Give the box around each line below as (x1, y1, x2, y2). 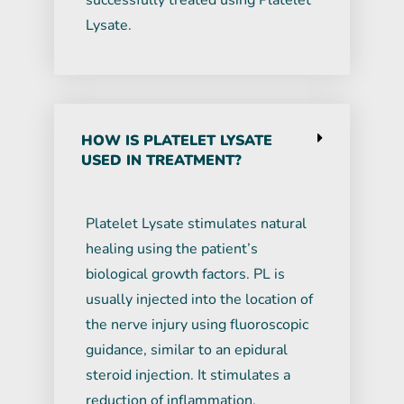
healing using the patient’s (86, 238, 258, 259)
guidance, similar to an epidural (86, 339, 288, 360)
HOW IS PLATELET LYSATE (81, 130, 272, 151)
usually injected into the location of (86, 289, 313, 309)
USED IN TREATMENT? (81, 150, 242, 170)
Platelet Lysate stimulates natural (86, 213, 307, 234)
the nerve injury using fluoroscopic (86, 314, 308, 335)
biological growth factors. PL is (86, 263, 285, 284)
